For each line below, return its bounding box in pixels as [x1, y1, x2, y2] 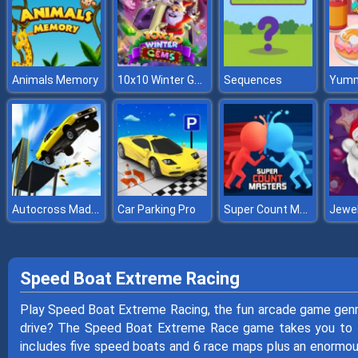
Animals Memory [11, 74, 98, 86]
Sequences [223, 74, 282, 86]
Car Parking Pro [117, 203, 196, 216]
